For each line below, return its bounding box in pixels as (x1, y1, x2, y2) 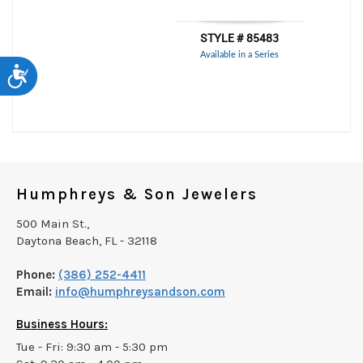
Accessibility (29, 65, 77, 75)
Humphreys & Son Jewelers (16, 186, 258, 203)
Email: (16, 284, 52, 299)
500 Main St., (16, 216, 89, 231)
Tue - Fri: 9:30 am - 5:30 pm (16, 340, 168, 354)
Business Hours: (16, 317, 108, 331)
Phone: (16, 267, 55, 282)
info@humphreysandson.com (55, 284, 225, 299)
